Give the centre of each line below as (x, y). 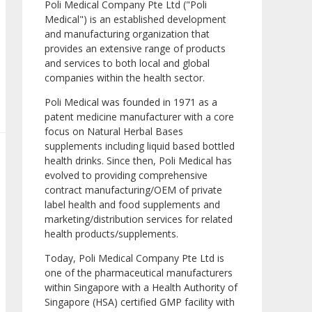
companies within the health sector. (125, 78)
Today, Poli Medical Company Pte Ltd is (134, 258)
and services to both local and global (127, 63)
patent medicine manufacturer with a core (139, 117)
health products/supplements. (111, 234)
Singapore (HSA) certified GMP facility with (140, 302)
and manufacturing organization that (127, 34)
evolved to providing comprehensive (126, 175)
